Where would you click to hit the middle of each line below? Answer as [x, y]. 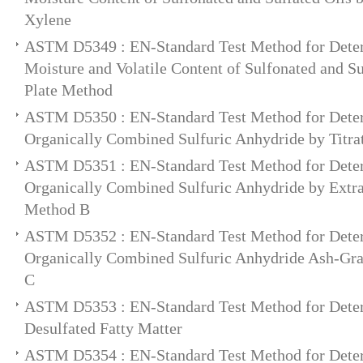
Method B [57, 209]
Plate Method [68, 90]
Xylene [48, 19]
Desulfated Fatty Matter [103, 328]
